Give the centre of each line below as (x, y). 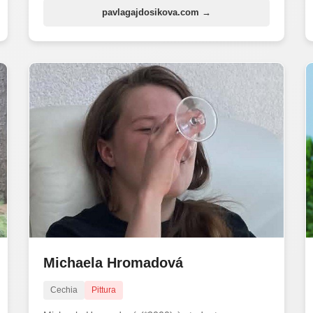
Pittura (103, 290)
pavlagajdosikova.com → (156, 12)
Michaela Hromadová (113, 262)
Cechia (64, 290)
